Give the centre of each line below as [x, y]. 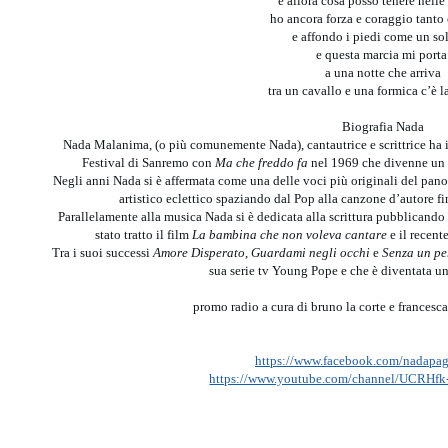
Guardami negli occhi [310, 252]
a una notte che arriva [383, 72]
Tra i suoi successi [102, 252]
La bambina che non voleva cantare [290, 234]
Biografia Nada [383, 126]
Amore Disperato [199, 252]
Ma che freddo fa [261, 162]
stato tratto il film [144, 234]
